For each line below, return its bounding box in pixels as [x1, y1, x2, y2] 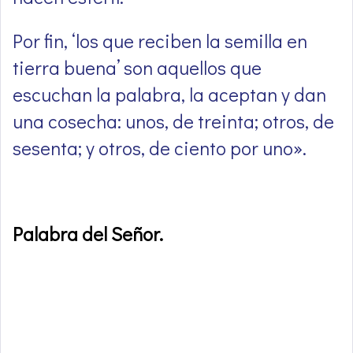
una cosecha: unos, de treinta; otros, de [13, 109, 334, 134]
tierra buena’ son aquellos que [13, 55, 262, 80]
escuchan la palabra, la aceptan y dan [13, 82, 326, 107]
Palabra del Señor [13, 221, 159, 247]
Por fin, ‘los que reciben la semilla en [13, 28, 307, 54]
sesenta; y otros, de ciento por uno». [13, 136, 307, 161]
